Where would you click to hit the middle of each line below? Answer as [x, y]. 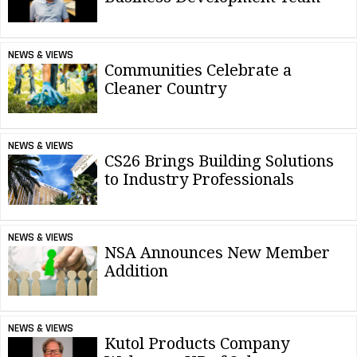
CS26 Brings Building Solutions [219, 161]
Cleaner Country [165, 88]
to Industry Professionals [199, 180]
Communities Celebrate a [198, 70]
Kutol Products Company [197, 344]
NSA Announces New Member [217, 252]
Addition [136, 271]
